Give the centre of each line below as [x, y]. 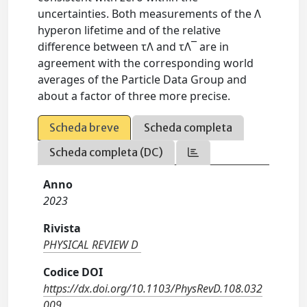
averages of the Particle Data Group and [143, 79]
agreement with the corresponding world [146, 63]
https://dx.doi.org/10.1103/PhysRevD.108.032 [153, 288]
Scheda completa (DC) [107, 152]
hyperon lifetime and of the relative [130, 30]
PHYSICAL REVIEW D [91, 245]
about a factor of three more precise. [134, 96]
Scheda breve [85, 127]
